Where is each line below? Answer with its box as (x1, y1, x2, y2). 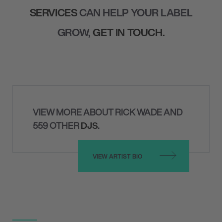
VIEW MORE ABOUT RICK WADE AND (33, 106, 182, 119)
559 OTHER (33, 119, 81, 132)
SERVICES (29, 4, 77, 20)
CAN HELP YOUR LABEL (77, 4, 193, 20)
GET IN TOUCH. (93, 24, 165, 40)
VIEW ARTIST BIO (93, 152, 142, 161)
